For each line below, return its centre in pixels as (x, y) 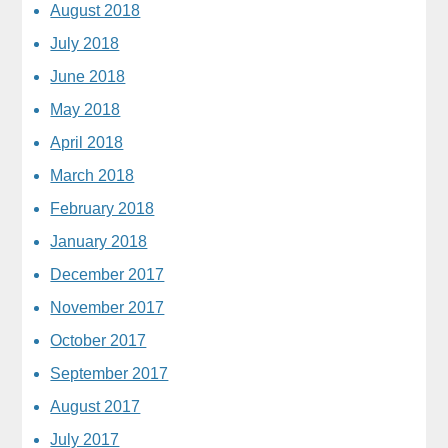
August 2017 (95, 406)
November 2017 (107, 307)
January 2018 (99, 241)
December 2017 (107, 274)
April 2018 (87, 142)
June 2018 (88, 76)
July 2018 (85, 43)
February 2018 (102, 208)
